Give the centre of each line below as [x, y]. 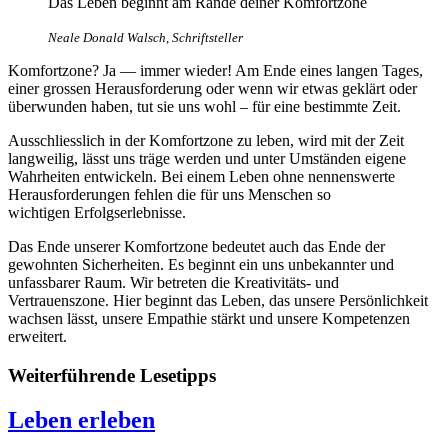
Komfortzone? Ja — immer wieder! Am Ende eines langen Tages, [215, 71]
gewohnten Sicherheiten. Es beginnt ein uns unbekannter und [201, 265]
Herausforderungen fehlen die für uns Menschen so [169, 195]
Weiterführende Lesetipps [112, 375]
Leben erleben [81, 419]
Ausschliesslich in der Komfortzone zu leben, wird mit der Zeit [206, 141]
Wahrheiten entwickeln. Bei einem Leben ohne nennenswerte [201, 177]
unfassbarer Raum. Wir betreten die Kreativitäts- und [173, 283]
